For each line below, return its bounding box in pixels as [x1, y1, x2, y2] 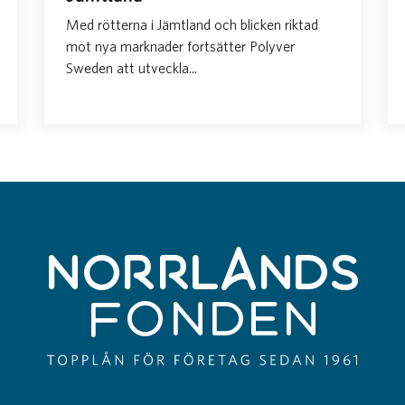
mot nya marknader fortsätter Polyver [66, 37, 295, 54]
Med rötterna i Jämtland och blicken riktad [66, 15, 318, 33]
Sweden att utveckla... [66, 59, 197, 76]
